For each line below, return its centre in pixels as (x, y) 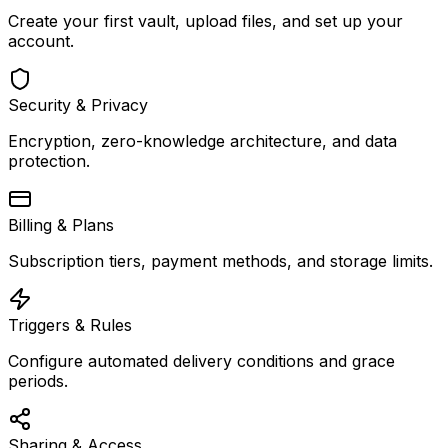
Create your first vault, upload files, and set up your (205, 20)
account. (41, 40)
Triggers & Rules (70, 324)
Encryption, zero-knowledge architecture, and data (202, 140)
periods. (38, 380)
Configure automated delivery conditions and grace (201, 360)
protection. (49, 160)
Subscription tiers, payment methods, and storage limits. (220, 260)
